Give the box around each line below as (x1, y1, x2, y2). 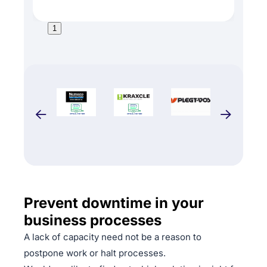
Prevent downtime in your (24, 194, 204, 212)
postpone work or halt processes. (24, 247, 166, 259)
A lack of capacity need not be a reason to (24, 231, 201, 243)
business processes (24, 211, 162, 229)
